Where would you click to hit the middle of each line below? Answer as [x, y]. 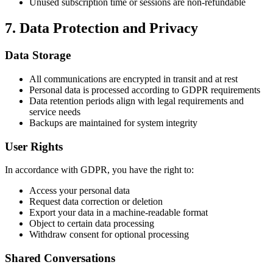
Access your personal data [80, 191]
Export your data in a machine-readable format [119, 213]
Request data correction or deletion [96, 202]
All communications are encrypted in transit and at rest [133, 79]
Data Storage [38, 55]
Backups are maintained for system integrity [113, 122]
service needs [55, 112]
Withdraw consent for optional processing [109, 235]
